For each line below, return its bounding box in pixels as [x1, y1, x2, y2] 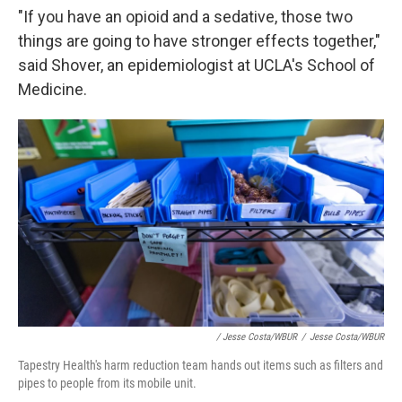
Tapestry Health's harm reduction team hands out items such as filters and [18, 357, 383, 372]
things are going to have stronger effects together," [18, 31, 380, 51]
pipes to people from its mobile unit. [18, 375, 197, 390]
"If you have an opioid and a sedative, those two [18, 7, 353, 27]
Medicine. [18, 80, 87, 100]
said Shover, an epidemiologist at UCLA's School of [18, 56, 375, 75]
